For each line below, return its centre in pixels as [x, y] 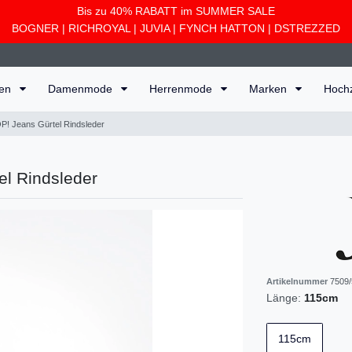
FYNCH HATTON [222, 28]
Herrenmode [182, 88]
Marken [269, 88]
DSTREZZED [307, 28]
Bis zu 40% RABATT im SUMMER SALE [176, 11]
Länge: [284, 298]
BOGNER [35, 28]
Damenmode [82, 88]
